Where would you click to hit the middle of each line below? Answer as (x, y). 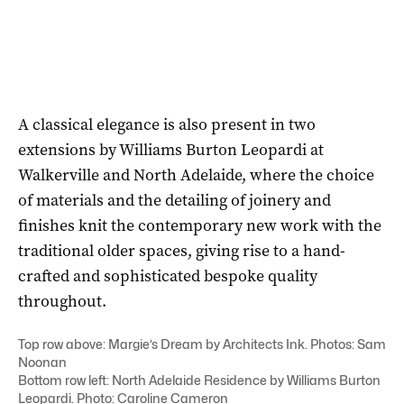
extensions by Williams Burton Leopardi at (171, 149)
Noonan (42, 362)
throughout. (62, 301)
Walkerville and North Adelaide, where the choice (196, 174)
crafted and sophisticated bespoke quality (168, 275)
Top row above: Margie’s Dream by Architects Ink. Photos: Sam (202, 344)
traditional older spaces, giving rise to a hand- (182, 250)
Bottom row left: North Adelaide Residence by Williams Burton (199, 380)
